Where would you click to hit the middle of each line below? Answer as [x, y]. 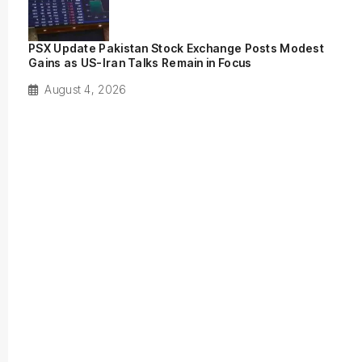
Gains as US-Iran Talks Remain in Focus [140, 63]
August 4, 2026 [86, 90]
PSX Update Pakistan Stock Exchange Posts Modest [177, 48]
